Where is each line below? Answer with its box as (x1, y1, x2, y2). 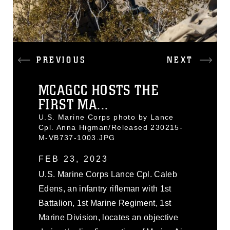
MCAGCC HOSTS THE (39, 82, 159, 99)
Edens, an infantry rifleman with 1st (39, 184, 171, 193)
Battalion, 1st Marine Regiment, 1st (39, 199, 171, 207)
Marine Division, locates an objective (39, 213, 178, 222)
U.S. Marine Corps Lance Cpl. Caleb (39, 170, 177, 179)
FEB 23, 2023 (39, 155, 109, 163)
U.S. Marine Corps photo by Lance (39, 113, 174, 121)
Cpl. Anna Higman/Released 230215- (39, 123, 183, 131)
